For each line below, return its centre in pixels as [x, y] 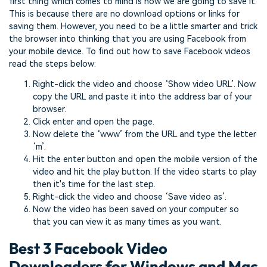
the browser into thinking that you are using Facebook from [128, 39]
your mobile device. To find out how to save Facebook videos [130, 51]
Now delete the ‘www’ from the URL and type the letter [145, 134]
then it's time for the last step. [94, 184]
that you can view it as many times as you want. [127, 222]
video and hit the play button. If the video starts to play [145, 172]
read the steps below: [52, 64]
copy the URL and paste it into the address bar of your [142, 97]
